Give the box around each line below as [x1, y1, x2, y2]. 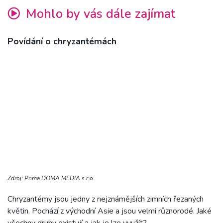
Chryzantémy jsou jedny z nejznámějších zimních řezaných [7, 194, 204, 205]
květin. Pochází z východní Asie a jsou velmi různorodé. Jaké [7, 206, 212, 217]
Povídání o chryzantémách [7, 35, 116, 48]
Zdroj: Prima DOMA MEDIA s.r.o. [7, 174, 95, 183]
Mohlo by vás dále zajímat [22, 5, 175, 23]
